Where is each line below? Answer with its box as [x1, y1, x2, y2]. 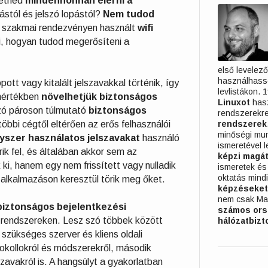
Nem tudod [103, 9, 154, 19]
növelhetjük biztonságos [41, 92, 157, 102]
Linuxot [218, 98, 250, 108]
